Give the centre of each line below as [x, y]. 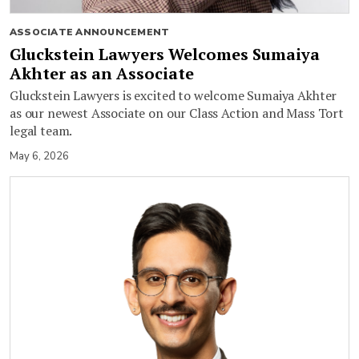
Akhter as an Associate [102, 74]
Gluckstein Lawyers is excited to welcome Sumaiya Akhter [173, 96]
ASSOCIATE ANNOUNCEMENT [90, 32]
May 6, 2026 [39, 157]
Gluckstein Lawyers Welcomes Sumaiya [165, 54]
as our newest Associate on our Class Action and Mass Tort [177, 113]
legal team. [41, 131]
